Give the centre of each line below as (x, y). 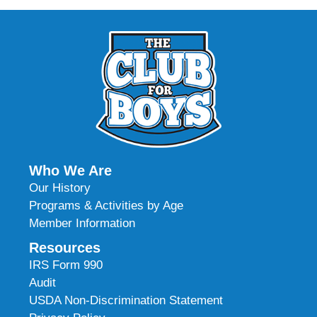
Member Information (82, 224)
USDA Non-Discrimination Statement (126, 301)
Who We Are (71, 171)
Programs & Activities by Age (106, 206)
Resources (65, 248)
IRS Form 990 (66, 265)
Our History (60, 188)
